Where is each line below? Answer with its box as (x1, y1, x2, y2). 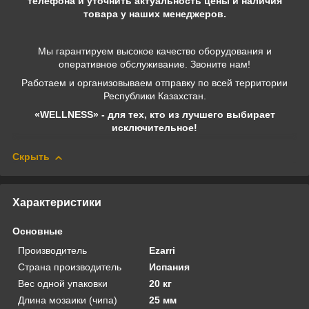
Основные (12, 225, 63, 237)
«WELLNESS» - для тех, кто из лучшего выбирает (34, 109, 275, 121)
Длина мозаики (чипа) (18, 294, 117, 306)
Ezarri (149, 244, 176, 256)
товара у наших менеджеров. (83, 8, 226, 20)
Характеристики (12, 196, 101, 208)
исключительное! (112, 122, 197, 134)
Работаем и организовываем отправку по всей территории (21, 77, 288, 89)
